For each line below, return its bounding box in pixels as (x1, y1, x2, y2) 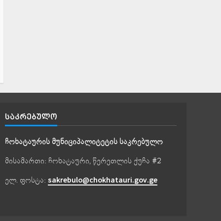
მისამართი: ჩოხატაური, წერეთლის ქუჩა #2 (4, 156, 161, 166)
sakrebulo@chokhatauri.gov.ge (47, 176, 157, 185)
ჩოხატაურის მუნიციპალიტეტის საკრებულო (4, 137, 163, 147)
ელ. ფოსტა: (4, 175, 48, 185)
